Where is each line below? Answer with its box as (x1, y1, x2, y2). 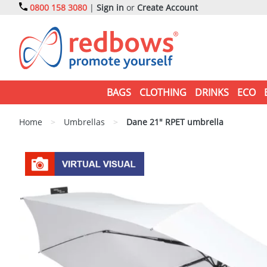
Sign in (97, 2, 124, 13)
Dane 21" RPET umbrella (124, 116, 223, 128)
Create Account (137, 2, 198, 13)
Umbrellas (64, 116, 105, 128)
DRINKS (194, 86, 229, 99)
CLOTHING (139, 86, 187, 99)
